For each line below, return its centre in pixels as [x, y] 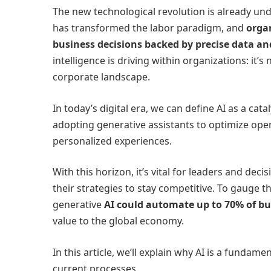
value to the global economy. [118, 221]
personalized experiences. [112, 141]
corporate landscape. [101, 77]
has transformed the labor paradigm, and [149, 28]
